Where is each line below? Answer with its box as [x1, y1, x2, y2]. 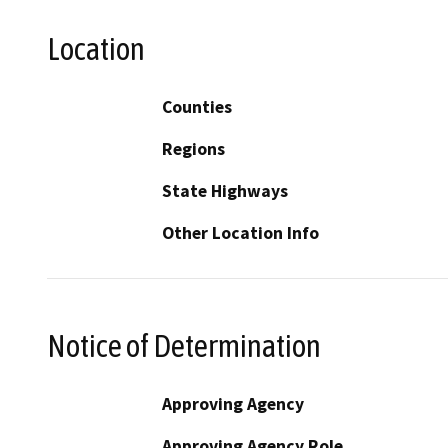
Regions [162, 138, 225, 161]
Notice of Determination [47, 327, 321, 364]
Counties [162, 96, 232, 119]
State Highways [162, 180, 288, 203]
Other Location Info [162, 222, 319, 245]
